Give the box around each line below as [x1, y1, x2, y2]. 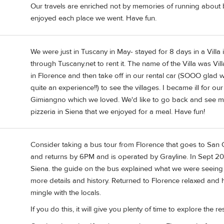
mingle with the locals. [30, 187, 101, 197]
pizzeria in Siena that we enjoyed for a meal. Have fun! [30, 106, 205, 116]
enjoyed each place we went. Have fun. [30, 13, 156, 23]
